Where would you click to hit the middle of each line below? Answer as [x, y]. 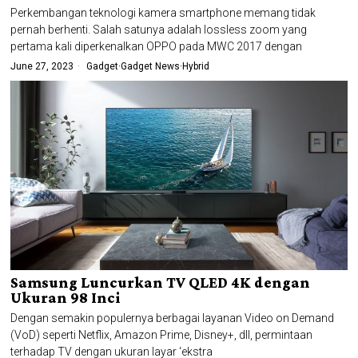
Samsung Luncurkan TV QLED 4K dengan [161, 283]
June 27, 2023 [42, 67]
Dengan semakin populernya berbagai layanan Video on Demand [173, 318]
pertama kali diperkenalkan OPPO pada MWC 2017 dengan [157, 47]
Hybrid [196, 67]
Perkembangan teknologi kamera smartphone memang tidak [163, 13]
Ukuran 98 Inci [66, 298]
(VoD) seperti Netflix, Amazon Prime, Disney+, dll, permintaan [162, 335]
